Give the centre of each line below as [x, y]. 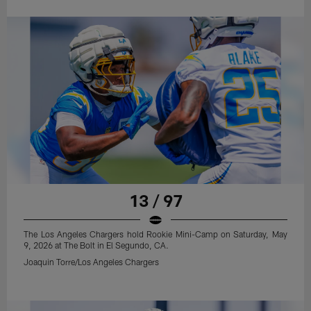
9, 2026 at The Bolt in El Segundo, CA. [96, 245]
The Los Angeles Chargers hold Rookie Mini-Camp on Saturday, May [155, 234]
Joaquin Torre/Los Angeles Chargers [92, 261]
